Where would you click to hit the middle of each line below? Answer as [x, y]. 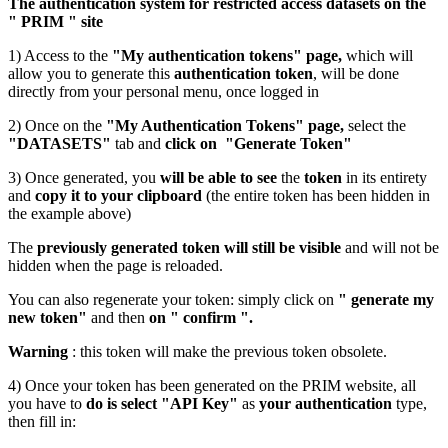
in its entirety [386, 177]
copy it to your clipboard [120, 195]
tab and [140, 143]
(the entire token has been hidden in [318, 195]
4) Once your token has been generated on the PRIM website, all [212, 385]
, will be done [356, 73]
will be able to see [218, 177]
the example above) [69, 213]
